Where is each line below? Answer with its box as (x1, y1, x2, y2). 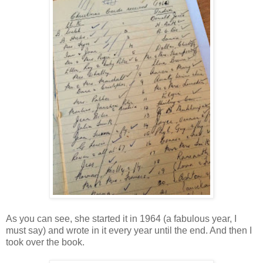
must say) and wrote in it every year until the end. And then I (6, 225, 252, 236)
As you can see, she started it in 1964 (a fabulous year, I (6, 214, 237, 224)
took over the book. (6, 237, 87, 248)
